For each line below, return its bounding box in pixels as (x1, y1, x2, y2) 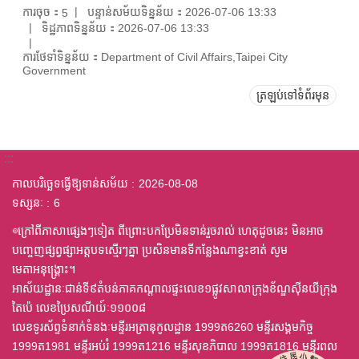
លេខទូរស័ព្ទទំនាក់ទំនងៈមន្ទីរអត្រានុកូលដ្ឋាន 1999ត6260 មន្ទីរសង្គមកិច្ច (12, 321, 313, 334)
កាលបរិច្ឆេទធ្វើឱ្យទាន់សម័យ (12, 176, 128, 190)
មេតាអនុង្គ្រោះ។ (12, 263, 75, 276)
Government (22, 63, 86, 77)
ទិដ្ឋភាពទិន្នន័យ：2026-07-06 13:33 (42, 21, 209, 34)
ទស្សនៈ (12, 196, 43, 209)
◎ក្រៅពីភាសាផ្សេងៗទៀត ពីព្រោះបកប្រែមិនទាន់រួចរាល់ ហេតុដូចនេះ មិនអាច (12, 224, 324, 238)
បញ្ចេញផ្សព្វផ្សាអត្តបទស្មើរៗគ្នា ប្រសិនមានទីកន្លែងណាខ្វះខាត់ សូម (12, 244, 288, 257)
